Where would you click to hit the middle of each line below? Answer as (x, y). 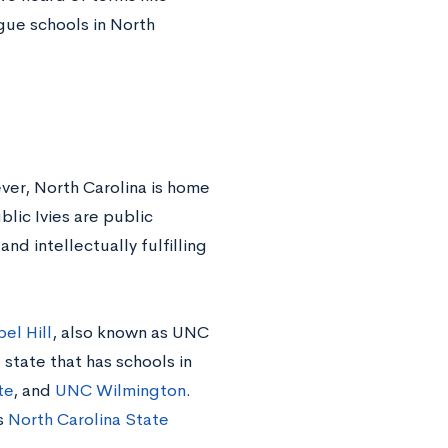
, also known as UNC (130, 333)
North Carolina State (88, 420)
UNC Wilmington (120, 391)
